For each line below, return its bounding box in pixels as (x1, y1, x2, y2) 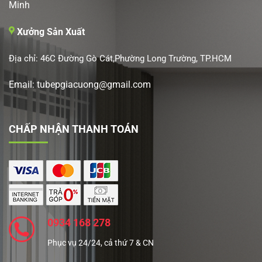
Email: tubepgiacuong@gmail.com (9, 78, 151, 90)
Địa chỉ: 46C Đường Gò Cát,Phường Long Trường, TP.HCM (9, 53, 232, 64)
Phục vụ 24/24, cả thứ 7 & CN (47, 237, 154, 248)
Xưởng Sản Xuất (15, 26, 85, 38)
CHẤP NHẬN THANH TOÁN (9, 123, 139, 136)
